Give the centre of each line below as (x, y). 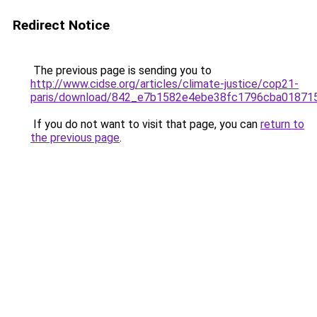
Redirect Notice (61, 25)
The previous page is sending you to (121, 70)
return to (282, 124)
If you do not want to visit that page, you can (145, 124)
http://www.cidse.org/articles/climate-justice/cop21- (165, 84)
